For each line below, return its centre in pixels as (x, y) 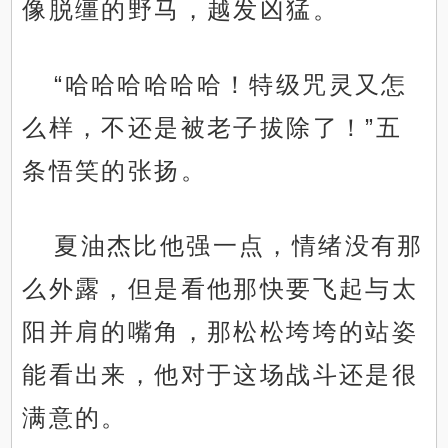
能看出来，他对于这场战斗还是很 (220, 375)
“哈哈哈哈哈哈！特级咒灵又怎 (231, 85)
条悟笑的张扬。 (115, 171)
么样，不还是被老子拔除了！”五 (212, 128)
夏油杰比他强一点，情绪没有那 (239, 246)
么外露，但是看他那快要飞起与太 (220, 289)
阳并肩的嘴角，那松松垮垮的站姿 (220, 332)
